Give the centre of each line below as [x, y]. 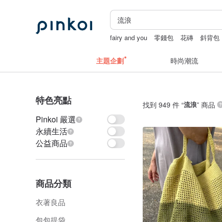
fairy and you [129, 37]
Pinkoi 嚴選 [56, 119]
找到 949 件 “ [163, 105]
